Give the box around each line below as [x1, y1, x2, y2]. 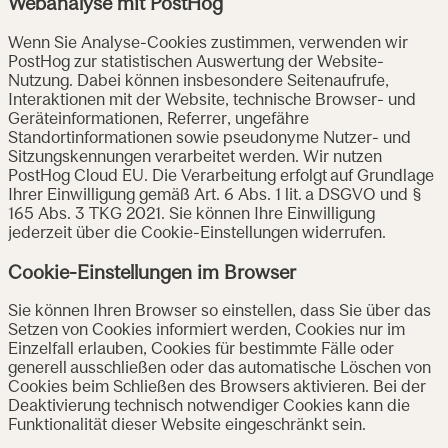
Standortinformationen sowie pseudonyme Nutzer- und [8, 131, 411, 148]
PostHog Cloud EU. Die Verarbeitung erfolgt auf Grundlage [8, 169, 434, 186]
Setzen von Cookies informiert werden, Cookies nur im [8, 323, 405, 340]
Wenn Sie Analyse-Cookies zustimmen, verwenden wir [8, 36, 408, 53]
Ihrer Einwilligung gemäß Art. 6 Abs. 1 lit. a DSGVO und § [8, 188, 421, 205]
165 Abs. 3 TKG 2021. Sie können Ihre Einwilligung [8, 207, 375, 224]
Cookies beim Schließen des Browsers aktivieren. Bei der [8, 380, 426, 397]
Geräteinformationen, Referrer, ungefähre [8, 112, 309, 129]
